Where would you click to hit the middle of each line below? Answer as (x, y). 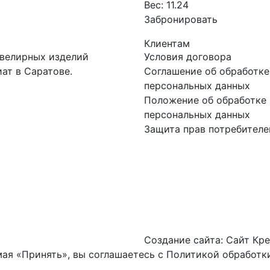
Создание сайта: (185, 240)
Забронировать (181, 19)
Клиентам (167, 43)
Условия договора (188, 57)
